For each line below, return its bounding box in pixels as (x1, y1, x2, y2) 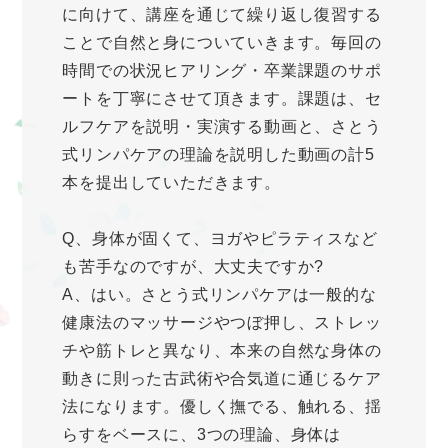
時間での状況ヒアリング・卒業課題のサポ (62, 62, 382, 80)
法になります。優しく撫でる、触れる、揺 (62, 398, 382, 416)
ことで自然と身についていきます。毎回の (62, 34, 382, 52)
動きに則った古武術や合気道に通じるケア (62, 370, 382, 388)
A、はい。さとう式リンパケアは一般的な (62, 286, 377, 304)
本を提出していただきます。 (62, 174, 281, 192)
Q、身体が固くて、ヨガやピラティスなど (62, 230, 378, 248)
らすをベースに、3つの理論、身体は (62, 426, 341, 444)
